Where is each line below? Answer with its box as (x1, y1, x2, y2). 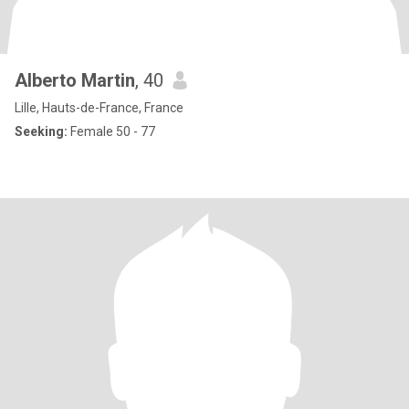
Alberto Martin (15, 69, 135, 91)
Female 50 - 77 (68, 124, 155, 139)
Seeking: (15, 124, 68, 139)
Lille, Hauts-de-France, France (15, 100, 184, 115)
